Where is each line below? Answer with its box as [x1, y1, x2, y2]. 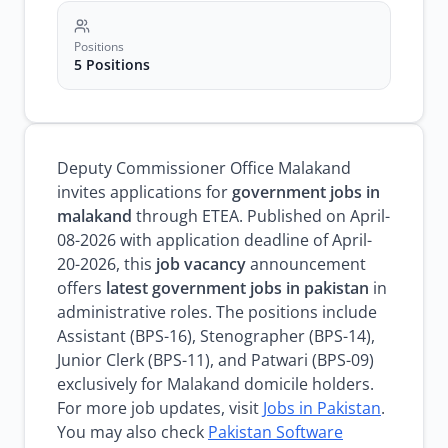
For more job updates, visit [57, 397, 263, 419]
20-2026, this [57, 253, 156, 275]
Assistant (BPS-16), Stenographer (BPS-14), [57, 325, 375, 347]
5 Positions [74, 55, 150, 74]
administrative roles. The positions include [57, 301, 377, 323]
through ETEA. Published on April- [132, 205, 390, 227]
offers [57, 277, 106, 299]
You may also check [57, 421, 208, 443]
